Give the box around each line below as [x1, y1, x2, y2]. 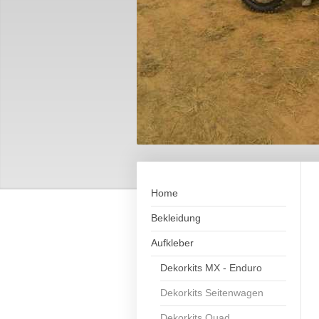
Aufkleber [151, 237, 194, 249]
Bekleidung [151, 212, 201, 224]
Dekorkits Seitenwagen [160, 287, 264, 298]
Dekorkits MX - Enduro [160, 262, 263, 273]
